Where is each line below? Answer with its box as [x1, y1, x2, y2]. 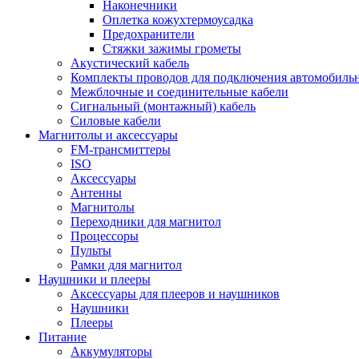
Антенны [71, 186, 122, 200]
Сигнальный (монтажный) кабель [71, 99, 256, 113]
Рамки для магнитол [71, 258, 182, 272]
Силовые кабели [71, 114, 161, 127]
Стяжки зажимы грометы [103, 42, 241, 55]
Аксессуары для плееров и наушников [71, 287, 280, 301]
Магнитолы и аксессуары [38, 128, 178, 142]
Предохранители [103, 27, 195, 41]
